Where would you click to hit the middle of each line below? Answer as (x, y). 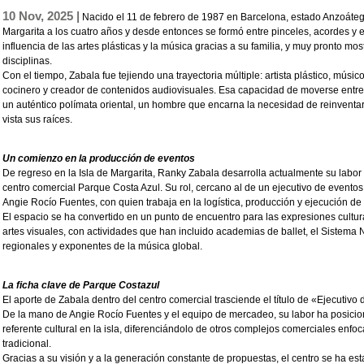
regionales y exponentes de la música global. (102, 247)
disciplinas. (27, 61)
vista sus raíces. (37, 120)
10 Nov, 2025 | (41, 16)
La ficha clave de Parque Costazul (81, 286)
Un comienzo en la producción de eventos (99, 159)
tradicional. (27, 344)
